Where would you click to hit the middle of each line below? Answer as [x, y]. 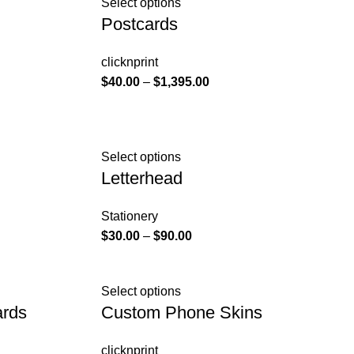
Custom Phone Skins [181, 313]
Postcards [139, 24]
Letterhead [141, 178]
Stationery [129, 216]
